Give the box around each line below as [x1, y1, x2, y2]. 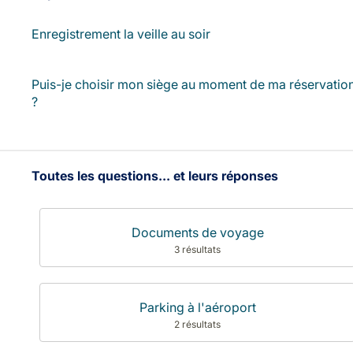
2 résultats [174, 318, 221, 330]
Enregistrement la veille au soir [32, 26, 210, 42]
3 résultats [174, 243, 221, 255]
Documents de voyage [131, 225, 264, 240]
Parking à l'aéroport [139, 299, 256, 315]
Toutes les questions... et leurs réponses [32, 168, 278, 184]
